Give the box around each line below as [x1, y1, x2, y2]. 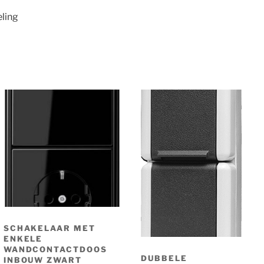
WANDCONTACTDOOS [3, 244, 107, 254]
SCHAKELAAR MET [3, 223, 95, 233]
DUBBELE [141, 253, 187, 263]
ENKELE [3, 233, 43, 243]
